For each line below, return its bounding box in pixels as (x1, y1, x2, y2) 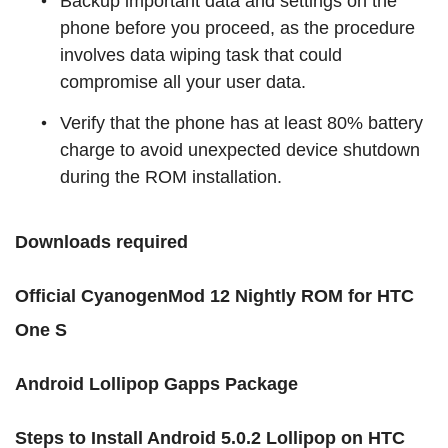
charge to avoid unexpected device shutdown (60, 140, 420, 161)
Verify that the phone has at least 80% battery (60, 113, 423, 134)
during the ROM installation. (60, 167, 282, 188)
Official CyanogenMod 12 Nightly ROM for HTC (15, 286, 414, 307)
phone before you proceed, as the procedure (60, 18, 415, 39)
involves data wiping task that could (60, 45, 342, 66)
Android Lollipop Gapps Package (15, 374, 298, 395)
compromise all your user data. (60, 72, 306, 93)
